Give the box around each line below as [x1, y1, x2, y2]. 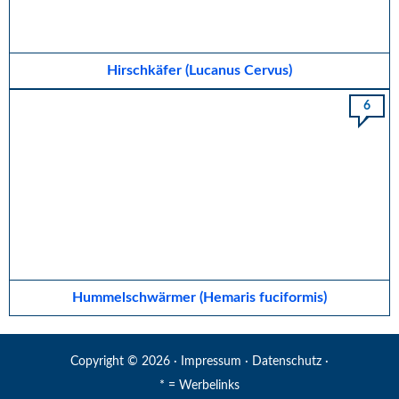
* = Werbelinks [159, 379, 240, 393]
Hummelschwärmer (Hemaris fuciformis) [72, 290, 327, 305]
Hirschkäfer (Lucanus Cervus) [107, 63, 292, 78]
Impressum [181, 355, 241, 369]
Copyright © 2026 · [70, 355, 181, 369]
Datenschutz [252, 355, 322, 369]
